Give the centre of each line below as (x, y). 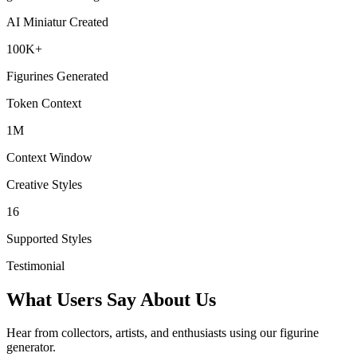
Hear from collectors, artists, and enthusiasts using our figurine (163, 333)
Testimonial (35, 265)
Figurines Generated (57, 76)
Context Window (49, 157)
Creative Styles (44, 184)
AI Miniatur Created (57, 22)
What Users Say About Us (111, 299)
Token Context (44, 103)
